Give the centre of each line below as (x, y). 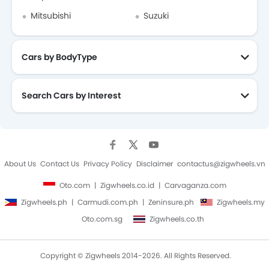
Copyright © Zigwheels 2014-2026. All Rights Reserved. (136, 256)
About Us (20, 163)
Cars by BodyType (59, 57)
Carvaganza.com (195, 185)
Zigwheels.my (240, 202)
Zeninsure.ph (171, 202)
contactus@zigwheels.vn (221, 163)
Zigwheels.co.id (128, 185)
